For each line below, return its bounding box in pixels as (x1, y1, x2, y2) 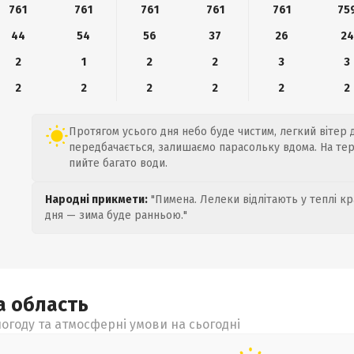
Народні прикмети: (45, 193, 148, 206)
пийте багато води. (69, 156, 168, 170)
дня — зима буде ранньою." (45, 209, 187, 222)
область (11, 293, 88, 317)
